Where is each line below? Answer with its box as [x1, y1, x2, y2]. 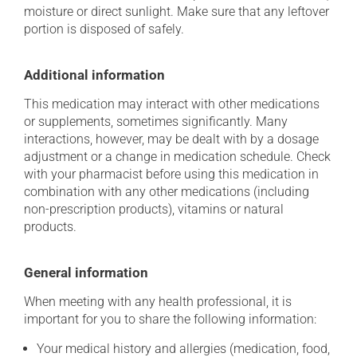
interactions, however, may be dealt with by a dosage [24, 131, 319, 147]
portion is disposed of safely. [24, 22, 184, 37]
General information [24, 265, 148, 280]
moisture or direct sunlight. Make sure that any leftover [24, 4, 329, 19]
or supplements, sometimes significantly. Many [24, 114, 288, 129]
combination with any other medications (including [24, 184, 309, 199]
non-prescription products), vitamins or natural [24, 202, 284, 217]
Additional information [24, 67, 165, 83]
